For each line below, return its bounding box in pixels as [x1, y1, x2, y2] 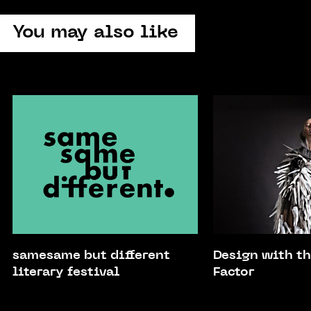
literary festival [12, 267, 119, 279]
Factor [213, 267, 255, 279]
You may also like [12, 24, 178, 42]
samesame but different [12, 250, 170, 262]
